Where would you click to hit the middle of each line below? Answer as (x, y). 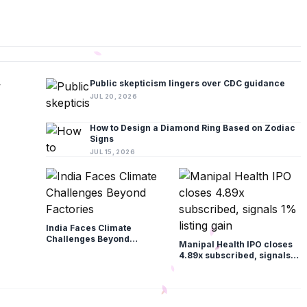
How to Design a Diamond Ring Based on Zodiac (192, 128)
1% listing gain (210, 266)
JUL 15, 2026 (112, 152)
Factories (66, 250)
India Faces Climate (88, 228)
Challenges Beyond (87, 239)
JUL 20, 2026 (113, 96)
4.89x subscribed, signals (234, 255)
